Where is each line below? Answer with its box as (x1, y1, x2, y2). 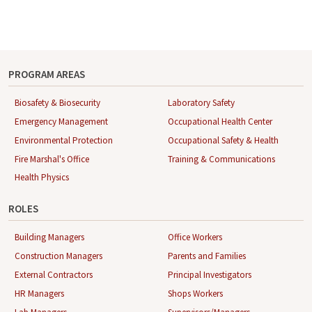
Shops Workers (167, 287, 223, 299)
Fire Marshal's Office (15, 153, 89, 165)
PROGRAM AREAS (8, 68, 85, 81)
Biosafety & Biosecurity (15, 97, 100, 109)
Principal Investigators (167, 268, 251, 281)
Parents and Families (167, 250, 246, 263)
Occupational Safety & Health (167, 134, 279, 146)
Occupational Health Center (167, 115, 272, 127)
